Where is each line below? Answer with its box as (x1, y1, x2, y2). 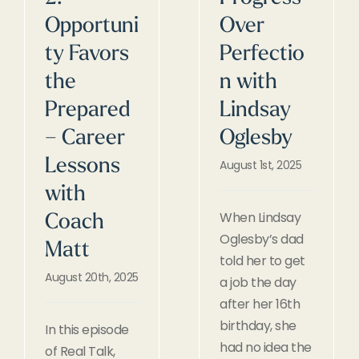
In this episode (45, 320, 129, 339)
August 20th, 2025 (45, 268, 139, 285)
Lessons (45, 155, 120, 178)
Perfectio (220, 43, 305, 66)
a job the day (220, 272, 296, 292)
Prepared (45, 99, 131, 122)
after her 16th (220, 294, 300, 313)
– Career (45, 127, 125, 150)
